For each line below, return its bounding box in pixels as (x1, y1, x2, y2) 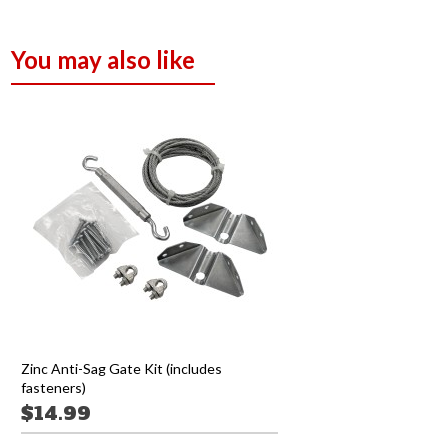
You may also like (11, 45, 196, 75)
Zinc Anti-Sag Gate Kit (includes (21, 359, 223, 377)
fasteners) (21, 378, 87, 396)
